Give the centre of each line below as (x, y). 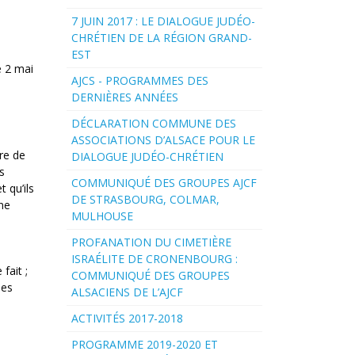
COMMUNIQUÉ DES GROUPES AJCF (164, 183)
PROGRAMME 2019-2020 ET (144, 345)
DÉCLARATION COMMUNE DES (153, 124)
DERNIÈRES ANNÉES (124, 97)
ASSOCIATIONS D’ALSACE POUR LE (163, 140)
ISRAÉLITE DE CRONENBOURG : (154, 259)
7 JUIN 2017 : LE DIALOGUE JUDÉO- (163, 21)
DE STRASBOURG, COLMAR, (145, 200)
